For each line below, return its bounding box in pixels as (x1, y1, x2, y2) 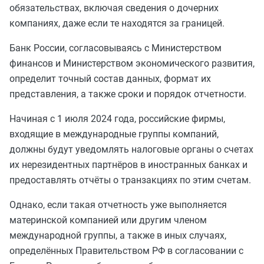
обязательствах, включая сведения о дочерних (9, 2, 219, 14)
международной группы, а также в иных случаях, (9, 230, 226, 241)
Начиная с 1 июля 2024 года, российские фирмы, (9, 113, 225, 124)
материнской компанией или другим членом (9, 214, 207, 226)
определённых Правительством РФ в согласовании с (9, 245, 243, 256)
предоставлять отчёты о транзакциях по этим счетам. (9, 174, 251, 186)
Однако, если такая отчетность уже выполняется (9, 199, 227, 210)
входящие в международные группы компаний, (9, 128, 219, 140)
